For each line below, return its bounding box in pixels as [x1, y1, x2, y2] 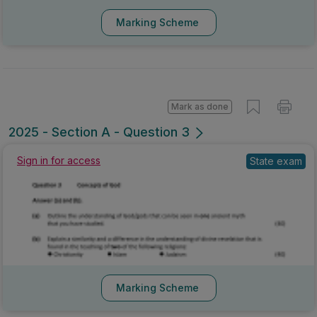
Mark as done [171, 101, 229, 113]
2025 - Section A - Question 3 [8, 125, 190, 140]
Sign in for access [17, 154, 100, 167]
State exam [250, 155, 302, 168]
